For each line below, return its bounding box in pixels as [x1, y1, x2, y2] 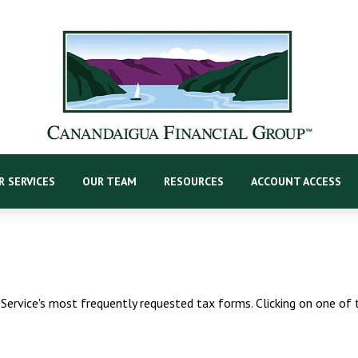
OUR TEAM [82, 173, 137, 189]
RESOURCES [163, 173, 224, 189]
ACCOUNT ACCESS [250, 173, 341, 189]
